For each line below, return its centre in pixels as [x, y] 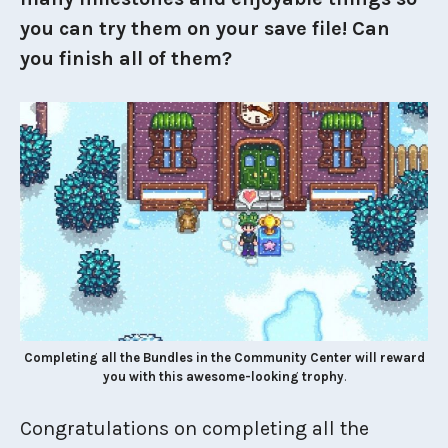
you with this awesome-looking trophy [223, 376]
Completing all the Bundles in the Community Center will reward [224, 357]
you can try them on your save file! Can [205, 28]
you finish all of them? [126, 58]
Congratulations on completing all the [194, 428]
